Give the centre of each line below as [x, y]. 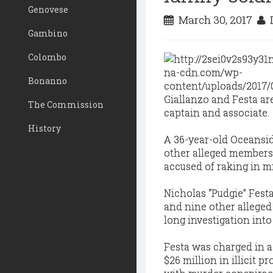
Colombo [47, 57]
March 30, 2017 [215, 20]
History [44, 128]
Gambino [48, 33]
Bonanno [48, 81]
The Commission [66, 105]
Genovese [48, 9]
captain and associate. [217, 112]
